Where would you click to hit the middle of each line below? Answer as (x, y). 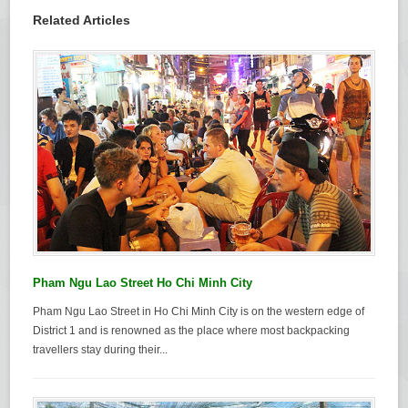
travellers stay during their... (101, 349)
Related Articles (82, 20)
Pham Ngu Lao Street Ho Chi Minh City (143, 282)
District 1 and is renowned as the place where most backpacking (192, 330)
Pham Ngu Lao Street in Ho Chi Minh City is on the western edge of (199, 311)
